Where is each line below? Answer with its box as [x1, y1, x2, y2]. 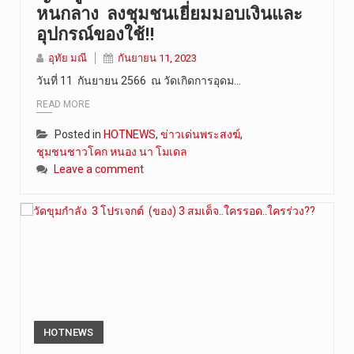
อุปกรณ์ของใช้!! [36, 24, 154, 44]
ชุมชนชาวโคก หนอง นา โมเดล [36, 145, 187, 159]
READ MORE [36, 99, 90, 111]
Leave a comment [54, 163, 144, 176]
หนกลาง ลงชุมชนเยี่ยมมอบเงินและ [36, 3, 303, 24]
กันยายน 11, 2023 [118, 51, 197, 64]
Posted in [55, 128, 104, 141]
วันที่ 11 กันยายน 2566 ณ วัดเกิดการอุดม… [36, 73, 241, 87]
